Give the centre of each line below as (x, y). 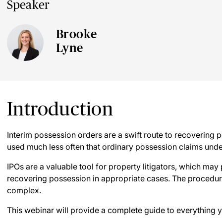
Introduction (60, 109)
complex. (24, 190)
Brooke (77, 34)
